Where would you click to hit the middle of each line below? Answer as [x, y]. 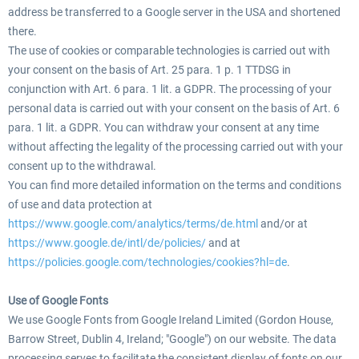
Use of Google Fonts [58, 301]
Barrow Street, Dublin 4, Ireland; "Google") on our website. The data [172, 339]
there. [22, 31]
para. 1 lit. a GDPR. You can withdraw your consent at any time [163, 127]
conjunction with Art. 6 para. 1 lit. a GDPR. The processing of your [170, 89]
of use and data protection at [80, 204]
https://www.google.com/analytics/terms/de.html [133, 224]
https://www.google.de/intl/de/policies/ [107, 243]
